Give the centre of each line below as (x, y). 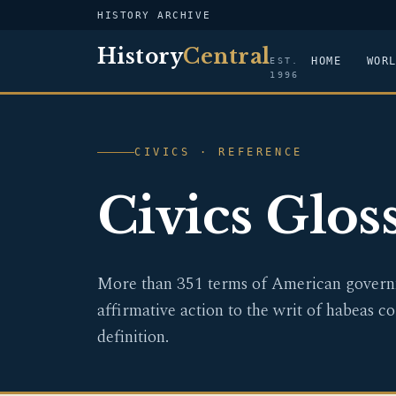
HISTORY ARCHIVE (154, 15)
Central (227, 56)
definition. (133, 337)
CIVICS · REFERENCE (219, 152)
